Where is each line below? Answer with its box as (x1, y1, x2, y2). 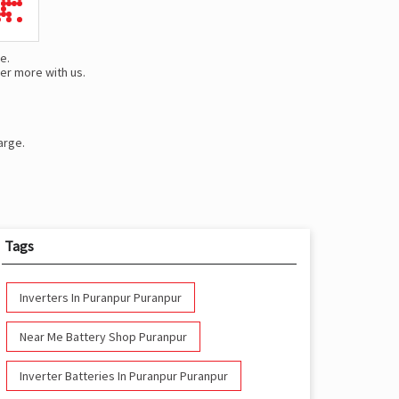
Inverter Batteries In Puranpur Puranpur (19, 368, 228, 385)
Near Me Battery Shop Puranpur (19, 329, 187, 346)
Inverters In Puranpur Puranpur (19, 289, 182, 306)
